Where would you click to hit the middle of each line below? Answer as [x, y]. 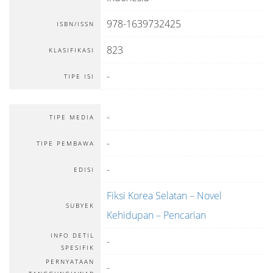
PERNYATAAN [70, 261]
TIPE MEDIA [72, 117]
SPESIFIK [78, 247]
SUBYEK [80, 205]
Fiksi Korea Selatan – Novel [164, 196]
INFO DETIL [73, 235]
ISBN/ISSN [76, 24]
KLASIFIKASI [72, 50]
